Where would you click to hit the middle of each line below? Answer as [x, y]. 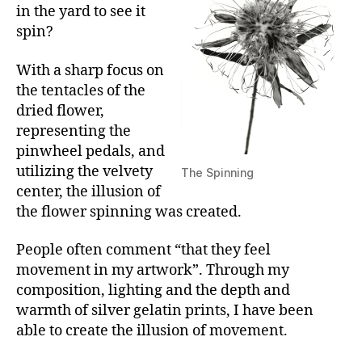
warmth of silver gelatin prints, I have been [165, 311]
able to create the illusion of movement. [152, 331]
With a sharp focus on [90, 70]
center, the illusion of [88, 192]
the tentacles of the [81, 90]
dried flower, [60, 111]
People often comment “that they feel [143, 250]
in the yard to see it [81, 12]
